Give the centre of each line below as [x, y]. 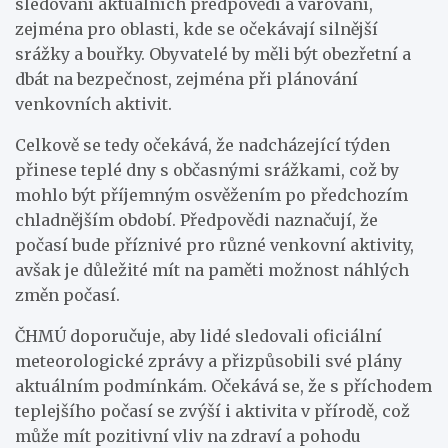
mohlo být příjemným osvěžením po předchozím [211, 194]
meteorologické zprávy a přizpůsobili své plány [208, 360]
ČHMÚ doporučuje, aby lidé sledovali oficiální [198, 335]
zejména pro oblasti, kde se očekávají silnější [196, 28]
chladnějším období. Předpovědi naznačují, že [196, 219]
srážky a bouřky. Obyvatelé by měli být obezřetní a [213, 53]
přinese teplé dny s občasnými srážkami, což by [207, 169]
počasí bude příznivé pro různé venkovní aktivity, [214, 244]
